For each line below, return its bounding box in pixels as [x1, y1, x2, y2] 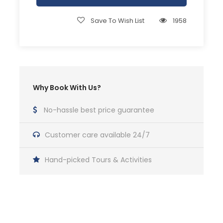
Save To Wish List [91, 16, 144, 26]
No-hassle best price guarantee [44, 105, 154, 115]
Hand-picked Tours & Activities [45, 155, 152, 165]
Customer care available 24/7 [45, 130, 150, 140]
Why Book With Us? [33, 83, 101, 93]
